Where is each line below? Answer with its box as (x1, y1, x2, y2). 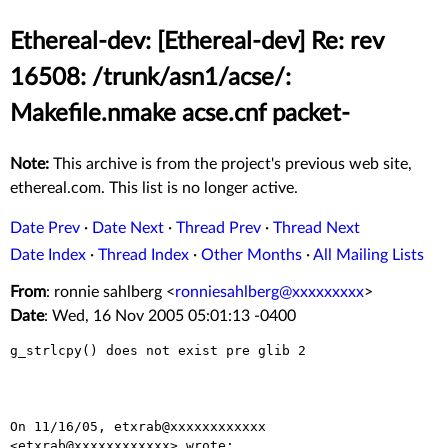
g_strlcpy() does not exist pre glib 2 (10, 343, 306, 359)
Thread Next (273, 220, 360, 237)
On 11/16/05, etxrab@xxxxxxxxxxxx (10, 419, 266, 435)
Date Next (92, 220, 164, 237)
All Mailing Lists (313, 247, 424, 264)
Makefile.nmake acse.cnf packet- (10, 102, 350, 127)
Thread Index (98, 247, 189, 264)
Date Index (10, 247, 86, 264)
